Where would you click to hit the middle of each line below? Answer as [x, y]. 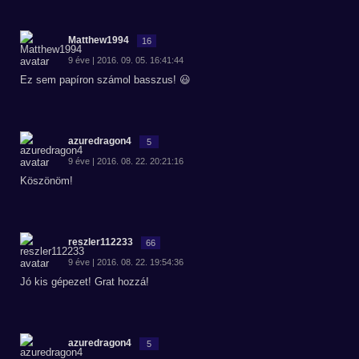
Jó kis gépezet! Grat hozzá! [85, 282]
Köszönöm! [46, 181]
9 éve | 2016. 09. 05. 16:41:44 [126, 60]
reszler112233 [101, 242]
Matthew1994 [99, 40]
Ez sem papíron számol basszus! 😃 [105, 80]
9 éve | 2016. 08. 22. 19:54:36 [126, 262]
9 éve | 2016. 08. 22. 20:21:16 [126, 161]
